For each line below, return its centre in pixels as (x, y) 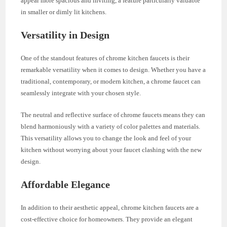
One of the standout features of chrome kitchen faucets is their (105, 58)
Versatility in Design (65, 35)
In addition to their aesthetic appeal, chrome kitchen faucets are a (110, 208)
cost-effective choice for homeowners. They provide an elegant (107, 219)
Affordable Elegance (66, 185)
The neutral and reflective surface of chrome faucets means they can (113, 115)
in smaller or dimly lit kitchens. (64, 12)
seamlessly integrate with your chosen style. (81, 93)
